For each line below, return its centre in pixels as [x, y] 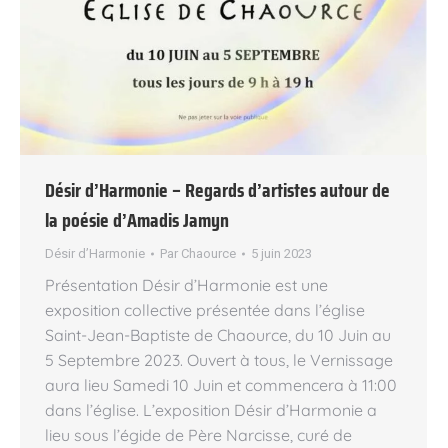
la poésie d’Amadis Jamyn [137, 219]
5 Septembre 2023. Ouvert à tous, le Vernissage [219, 359]
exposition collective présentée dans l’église [205, 309]
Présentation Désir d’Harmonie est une [186, 284]
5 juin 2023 [281, 253]
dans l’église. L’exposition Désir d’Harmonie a [211, 409]
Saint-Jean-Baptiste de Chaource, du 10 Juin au [218, 334]
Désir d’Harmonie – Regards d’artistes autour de [217, 189]
